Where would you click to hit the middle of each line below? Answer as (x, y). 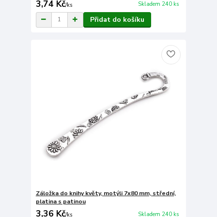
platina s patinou (61, 202)
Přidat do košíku (117, 19)
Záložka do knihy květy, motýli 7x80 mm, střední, (106, 194)
